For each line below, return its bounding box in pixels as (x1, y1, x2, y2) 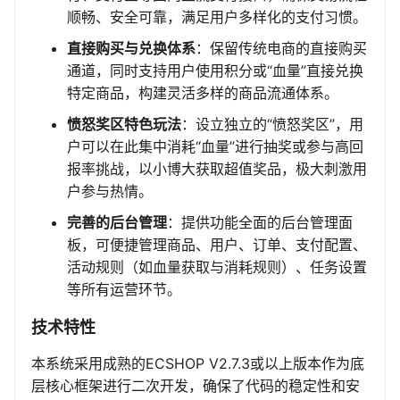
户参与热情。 (67, 182, 153, 201)
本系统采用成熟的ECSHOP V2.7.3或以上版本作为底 (31, 354, 364, 373)
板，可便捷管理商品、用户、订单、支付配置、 (67, 236, 367, 254)
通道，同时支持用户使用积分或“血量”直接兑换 (67, 62, 363, 80)
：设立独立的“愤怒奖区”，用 (181, 115, 363, 134)
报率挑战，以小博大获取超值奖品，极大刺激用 (67, 160, 367, 179)
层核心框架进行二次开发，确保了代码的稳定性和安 (31, 377, 360, 396)
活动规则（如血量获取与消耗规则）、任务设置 (67, 258, 367, 277)
